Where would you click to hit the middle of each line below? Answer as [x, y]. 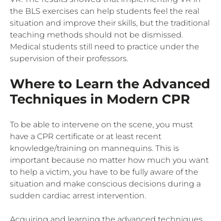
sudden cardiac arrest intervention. [78, 195]
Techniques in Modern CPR [100, 99]
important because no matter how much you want [109, 160]
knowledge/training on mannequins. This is [94, 148]
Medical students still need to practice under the [105, 46]
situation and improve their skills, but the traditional [110, 23]
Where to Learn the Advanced [110, 84]
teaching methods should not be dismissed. [96, 35]
